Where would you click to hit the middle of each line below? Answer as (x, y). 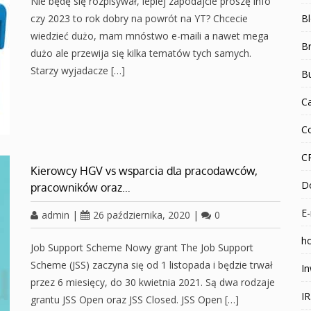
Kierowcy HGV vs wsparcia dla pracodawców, (144, 171)
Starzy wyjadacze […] (78, 70)
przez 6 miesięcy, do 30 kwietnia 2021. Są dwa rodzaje (153, 282)
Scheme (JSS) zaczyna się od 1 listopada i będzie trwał (152, 265)
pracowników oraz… (81, 187)
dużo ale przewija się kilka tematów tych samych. (141, 53)
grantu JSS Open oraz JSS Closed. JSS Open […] (135, 300)
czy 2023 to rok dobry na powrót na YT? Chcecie (139, 18)
